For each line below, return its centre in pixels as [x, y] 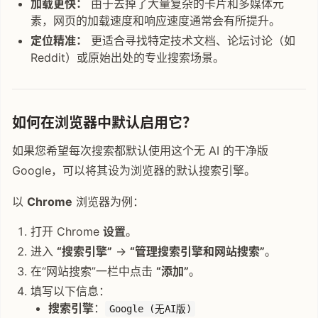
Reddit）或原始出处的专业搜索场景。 [127, 57]
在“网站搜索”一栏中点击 [93, 271]
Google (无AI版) [150, 308]
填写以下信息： [70, 291]
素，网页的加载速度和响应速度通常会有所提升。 [155, 20]
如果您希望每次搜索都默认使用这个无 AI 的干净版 [140, 150]
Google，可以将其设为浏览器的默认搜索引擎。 [134, 170]
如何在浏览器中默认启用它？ [104, 122]
